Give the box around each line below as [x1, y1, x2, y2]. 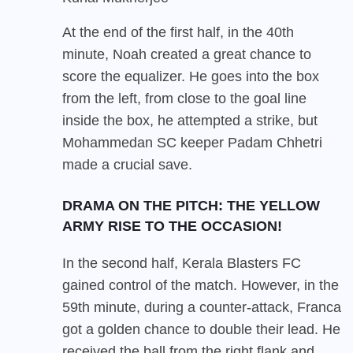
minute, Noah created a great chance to [62, 46, 311, 62]
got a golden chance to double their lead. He [62, 321, 340, 337]
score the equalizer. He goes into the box [62, 68, 319, 84]
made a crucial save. [62, 156, 192, 173]
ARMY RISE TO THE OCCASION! [62, 217, 282, 234]
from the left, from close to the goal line [62, 90, 307, 106]
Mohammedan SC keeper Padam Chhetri [62, 134, 322, 150]
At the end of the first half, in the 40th [62, 24, 294, 40]
